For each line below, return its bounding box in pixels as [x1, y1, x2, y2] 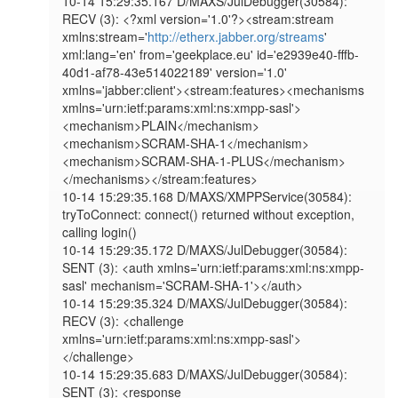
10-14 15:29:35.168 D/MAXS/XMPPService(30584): [62, 187, 353, 206]
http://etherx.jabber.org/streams [147, 28, 325, 46]
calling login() [62, 223, 138, 242]
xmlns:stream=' [62, 28, 148, 46]
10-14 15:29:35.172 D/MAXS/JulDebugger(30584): [62, 241, 348, 259]
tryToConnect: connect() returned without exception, [62, 205, 355, 224]
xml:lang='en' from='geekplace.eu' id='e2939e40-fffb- [62, 45, 360, 64]
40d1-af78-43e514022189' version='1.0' [62, 63, 288, 82]
